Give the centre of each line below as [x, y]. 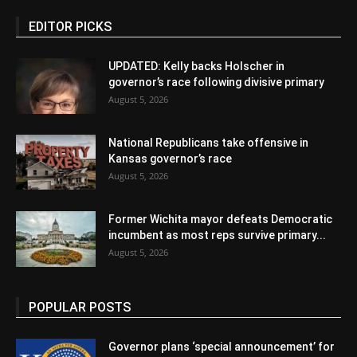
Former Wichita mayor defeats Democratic [220, 219]
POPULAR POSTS [80, 307]
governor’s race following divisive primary [216, 82]
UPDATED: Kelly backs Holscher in [196, 66]
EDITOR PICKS [70, 27]
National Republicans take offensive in [208, 143]
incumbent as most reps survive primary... [217, 235]
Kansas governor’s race [170, 159]
